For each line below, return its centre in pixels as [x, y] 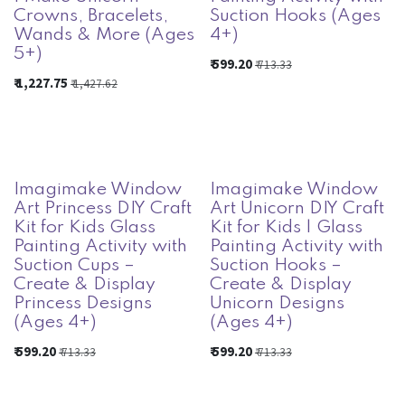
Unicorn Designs [277, 303]
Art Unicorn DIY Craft [297, 208]
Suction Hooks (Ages [295, 17]
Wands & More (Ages [104, 36]
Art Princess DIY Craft [103, 208]
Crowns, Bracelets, [91, 17]
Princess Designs [83, 303]
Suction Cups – [74, 265]
